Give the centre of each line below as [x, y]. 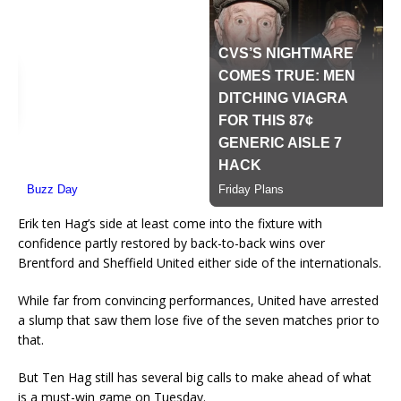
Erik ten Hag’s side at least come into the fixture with [170, 224]
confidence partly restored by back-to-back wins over [171, 243]
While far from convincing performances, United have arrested [198, 301]
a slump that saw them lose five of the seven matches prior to [199, 320]
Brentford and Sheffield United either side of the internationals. [200, 263]
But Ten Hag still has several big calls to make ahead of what [195, 378]
